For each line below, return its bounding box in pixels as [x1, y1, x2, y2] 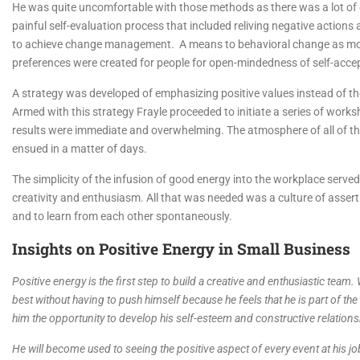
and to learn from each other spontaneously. [12, 210, 232, 223]
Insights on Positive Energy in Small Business [12, 239, 350, 260]
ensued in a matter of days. [12, 142, 147, 156]
